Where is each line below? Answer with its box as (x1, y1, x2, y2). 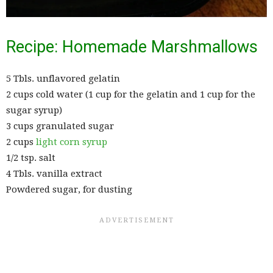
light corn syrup (36, 136, 107, 148)
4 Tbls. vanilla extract (6, 168, 102, 180)
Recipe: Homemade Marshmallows (6, 37, 258, 57)
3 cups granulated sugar (6, 121, 114, 132)
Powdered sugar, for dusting (6, 184, 132, 196)
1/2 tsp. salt (6, 152, 55, 164)
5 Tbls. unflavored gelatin (6, 73, 120, 85)
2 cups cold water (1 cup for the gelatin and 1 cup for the (6, 89, 255, 101)
